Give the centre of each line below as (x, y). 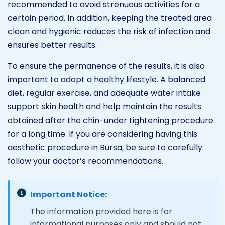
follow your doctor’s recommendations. (85, 161)
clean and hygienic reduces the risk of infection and (109, 31)
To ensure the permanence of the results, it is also (106, 66)
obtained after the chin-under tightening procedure (110, 120)
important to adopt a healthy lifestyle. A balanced (106, 79)
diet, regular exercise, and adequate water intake (104, 93)
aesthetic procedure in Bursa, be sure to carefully (105, 147)
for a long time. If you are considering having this (102, 134)
